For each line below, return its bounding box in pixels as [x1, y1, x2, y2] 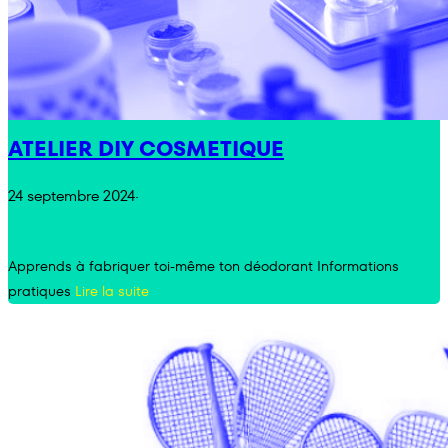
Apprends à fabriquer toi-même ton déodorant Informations [8, 255, 399, 276]
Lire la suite [75, 280, 149, 301]
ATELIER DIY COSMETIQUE [8, 133, 284, 163]
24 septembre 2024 [8, 186, 135, 207]
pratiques [8, 280, 75, 301]
